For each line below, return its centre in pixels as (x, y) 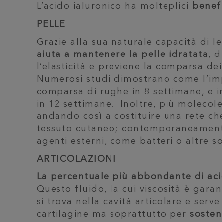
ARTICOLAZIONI (76, 159)
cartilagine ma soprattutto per (113, 214)
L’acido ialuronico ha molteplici (114, 6)
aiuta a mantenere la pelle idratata (122, 55)
